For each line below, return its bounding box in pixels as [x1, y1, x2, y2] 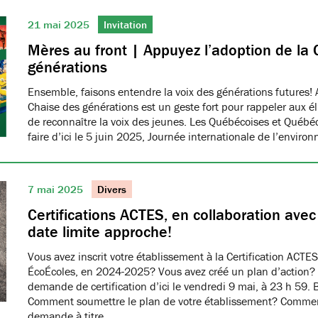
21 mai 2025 [28, 18, 92, 31]
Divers [97, 182, 126, 196]
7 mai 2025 [28, 182, 86, 196]
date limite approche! [28, 222, 172, 241]
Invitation [104, 18, 147, 31]
